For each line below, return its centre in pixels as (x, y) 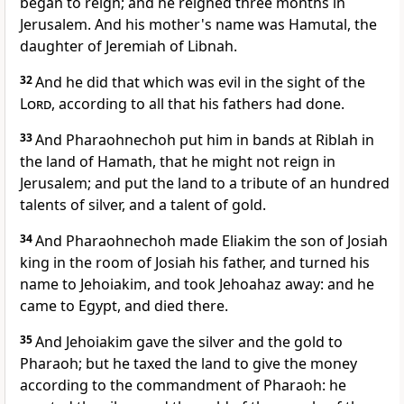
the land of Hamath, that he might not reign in (178, 162)
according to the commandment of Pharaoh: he (183, 386)
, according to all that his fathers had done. (198, 104)
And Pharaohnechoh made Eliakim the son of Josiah (211, 241)
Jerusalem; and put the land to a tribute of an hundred (205, 184)
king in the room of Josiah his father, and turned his (195, 263)
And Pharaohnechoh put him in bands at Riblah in (205, 140)
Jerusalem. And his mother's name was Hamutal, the (198, 25)
